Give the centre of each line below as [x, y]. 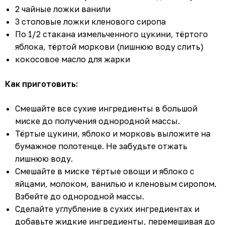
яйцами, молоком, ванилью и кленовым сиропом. [116, 184]
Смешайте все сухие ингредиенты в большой [106, 108]
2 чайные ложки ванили [63, 9]
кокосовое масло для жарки [73, 59]
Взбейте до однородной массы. [80, 196]
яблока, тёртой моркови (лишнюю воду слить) [109, 46]
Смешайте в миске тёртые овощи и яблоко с [105, 171]
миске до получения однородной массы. [97, 121]
